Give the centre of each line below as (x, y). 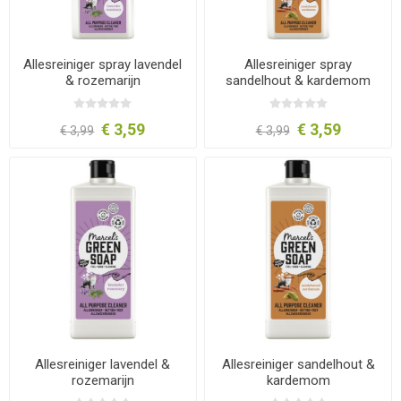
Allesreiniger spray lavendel (103, 64)
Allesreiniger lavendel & (103, 365)
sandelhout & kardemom (299, 80)
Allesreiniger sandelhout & (298, 365)
